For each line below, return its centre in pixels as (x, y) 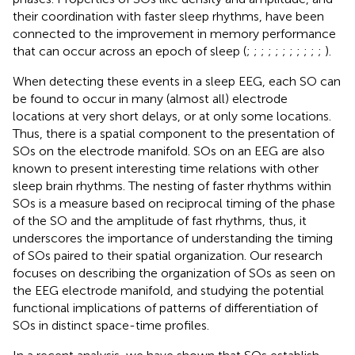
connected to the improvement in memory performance (174, 33)
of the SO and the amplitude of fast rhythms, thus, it (160, 220)
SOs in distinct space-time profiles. (111, 325)
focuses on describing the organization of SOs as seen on (174, 273)
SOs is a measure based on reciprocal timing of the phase (174, 203)
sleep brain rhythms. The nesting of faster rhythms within (172, 185)
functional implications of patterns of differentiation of (165, 307)
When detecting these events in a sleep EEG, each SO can (177, 81)
